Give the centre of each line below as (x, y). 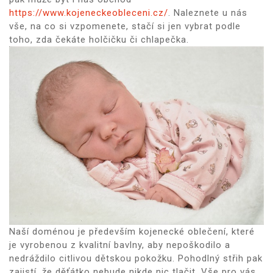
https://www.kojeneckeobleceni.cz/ (89, 13)
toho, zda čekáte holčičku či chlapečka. (99, 40)
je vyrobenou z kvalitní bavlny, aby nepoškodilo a (120, 245)
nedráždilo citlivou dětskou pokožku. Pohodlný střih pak (136, 258)
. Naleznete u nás (208, 13)
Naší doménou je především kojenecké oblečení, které (132, 231)
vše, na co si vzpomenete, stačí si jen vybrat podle (125, 27)
